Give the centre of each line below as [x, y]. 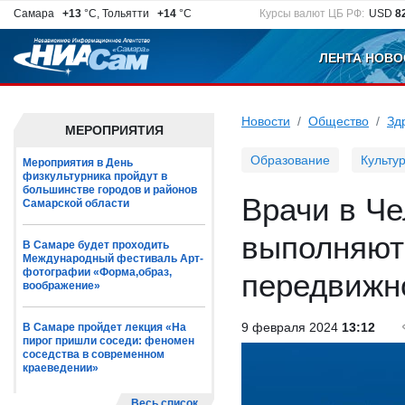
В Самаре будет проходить [96, 245]
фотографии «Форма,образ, [97, 272]
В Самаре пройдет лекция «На [104, 327]
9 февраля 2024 [292, 327]
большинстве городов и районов [110, 190]
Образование [290, 160]
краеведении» [61, 368]
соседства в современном [94, 354]
